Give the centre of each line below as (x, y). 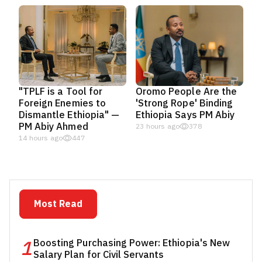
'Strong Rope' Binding (185, 103)
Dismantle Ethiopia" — (69, 115)
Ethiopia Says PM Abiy (185, 115)
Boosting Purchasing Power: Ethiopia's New (132, 243)
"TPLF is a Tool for (61, 92)
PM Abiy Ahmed (54, 127)
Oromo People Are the (186, 92)
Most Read (58, 204)
